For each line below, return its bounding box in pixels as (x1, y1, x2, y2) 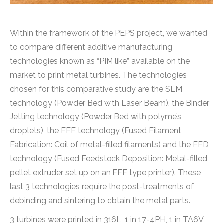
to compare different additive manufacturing (10, 42, 172, 52)
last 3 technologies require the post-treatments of (10, 182, 194, 192)
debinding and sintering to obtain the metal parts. (10, 196, 190, 206)
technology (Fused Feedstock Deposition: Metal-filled (10, 154, 207, 164)
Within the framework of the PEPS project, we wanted (10, 28, 207, 38)
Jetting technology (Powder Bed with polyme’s (10, 112, 181, 122)
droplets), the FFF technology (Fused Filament (10, 126, 181, 136)
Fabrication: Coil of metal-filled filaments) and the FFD (10, 140, 209, 150)
